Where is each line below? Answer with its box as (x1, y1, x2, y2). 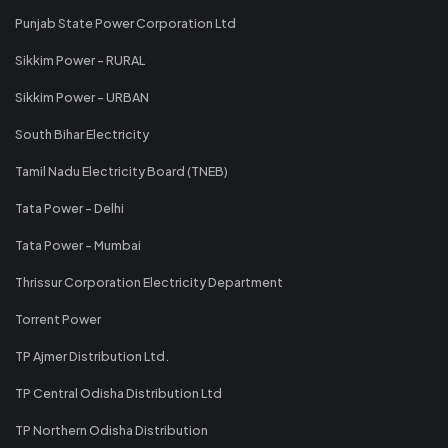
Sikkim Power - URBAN (15, 88, 149, 105)
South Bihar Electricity (15, 125, 149, 142)
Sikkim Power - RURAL (15, 51, 145, 68)
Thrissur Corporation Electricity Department (15, 273, 283, 290)
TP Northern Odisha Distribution (15, 421, 208, 438)
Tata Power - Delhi (15, 199, 124, 216)
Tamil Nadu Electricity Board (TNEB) (15, 162, 228, 179)
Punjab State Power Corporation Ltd (15, 14, 236, 31)
